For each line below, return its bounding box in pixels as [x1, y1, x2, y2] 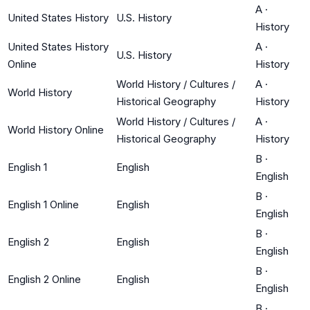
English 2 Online [8, 272, 81, 286]
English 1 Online [8, 197, 79, 211]
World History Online [8, 122, 104, 136]
